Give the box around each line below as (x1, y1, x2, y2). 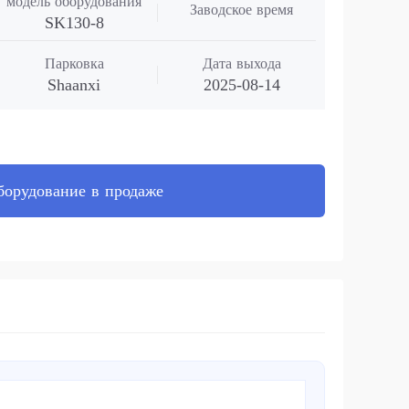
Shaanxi (47, 76, 100, 94)
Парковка (44, 56, 104, 71)
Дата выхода (202, 56, 281, 71)
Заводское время (190, 2, 294, 17)
